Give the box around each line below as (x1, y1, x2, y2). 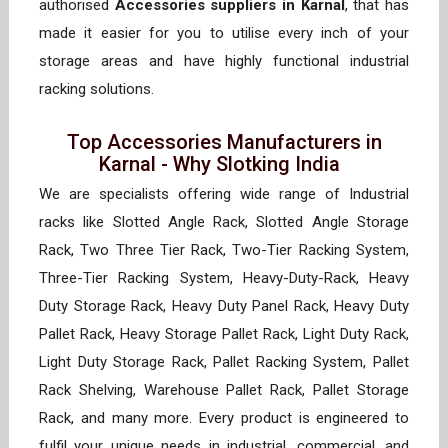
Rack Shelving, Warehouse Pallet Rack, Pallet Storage (39, 381, 409, 400)
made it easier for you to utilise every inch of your (39, 24, 409, 43)
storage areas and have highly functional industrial (39, 52, 409, 71)
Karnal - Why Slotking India (98, 152, 350, 177)
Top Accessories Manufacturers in (66, 130, 382, 155)
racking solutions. (39, 80, 162, 99)
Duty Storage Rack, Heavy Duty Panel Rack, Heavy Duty (39, 297, 409, 316)
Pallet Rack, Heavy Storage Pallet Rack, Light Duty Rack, (39, 325, 409, 344)
